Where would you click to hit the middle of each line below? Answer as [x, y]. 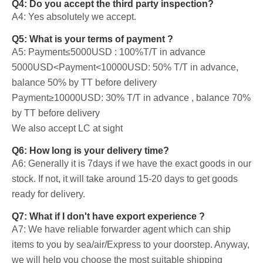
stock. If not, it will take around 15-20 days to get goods [125, 179]
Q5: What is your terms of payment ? [92, 39]
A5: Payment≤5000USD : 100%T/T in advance [109, 52]
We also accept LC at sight [67, 129]
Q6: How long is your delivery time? [90, 151]
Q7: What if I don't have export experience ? [108, 217]
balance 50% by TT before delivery [84, 83]
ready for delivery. [48, 194]
